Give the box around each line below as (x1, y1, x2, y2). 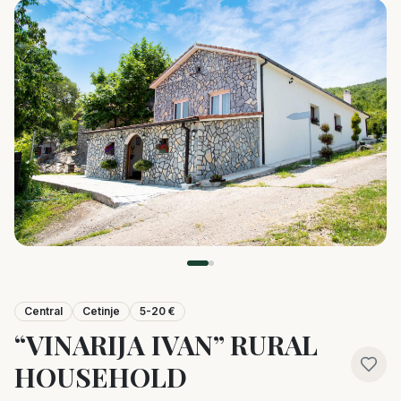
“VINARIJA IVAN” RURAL (14, 327, 318, 363)
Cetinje (82, 304, 120, 319)
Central (24, 304, 63, 319)
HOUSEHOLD (14, 359, 187, 396)
